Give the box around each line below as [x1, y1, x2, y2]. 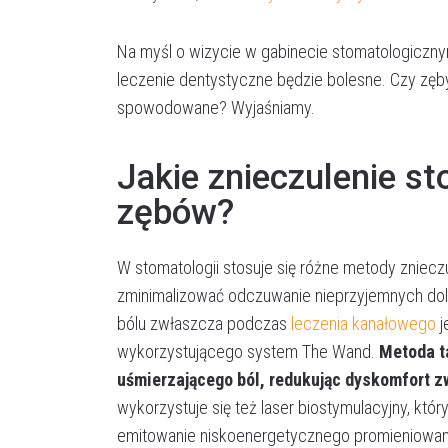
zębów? [117, 191, 234, 233]
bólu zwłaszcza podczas [117, 312, 291, 334]
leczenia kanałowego [291, 312, 436, 334]
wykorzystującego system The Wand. [117, 340, 379, 362]
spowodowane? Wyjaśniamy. [117, 96, 315, 118]
